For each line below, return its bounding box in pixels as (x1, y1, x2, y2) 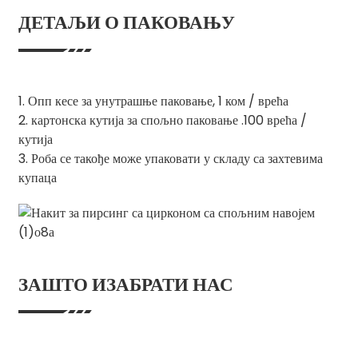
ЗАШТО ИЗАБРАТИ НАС (18, 271, 233, 297)
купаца (18, 168, 57, 187)
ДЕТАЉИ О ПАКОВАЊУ (18, 10, 235, 36)
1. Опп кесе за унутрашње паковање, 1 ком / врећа (18, 91, 288, 110)
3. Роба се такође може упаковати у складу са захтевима (18, 149, 323, 168)
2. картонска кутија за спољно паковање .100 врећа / (18, 110, 307, 129)
